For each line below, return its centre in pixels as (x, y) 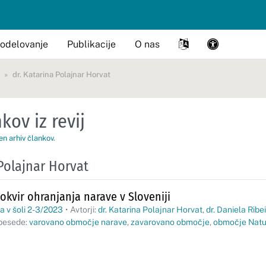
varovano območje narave (78, 222)
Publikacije (91, 44)
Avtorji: (84, 210)
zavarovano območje (170, 222)
